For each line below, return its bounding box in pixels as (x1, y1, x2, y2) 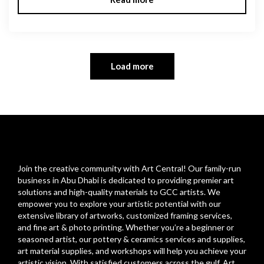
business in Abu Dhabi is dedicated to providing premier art (18, 175, 234, 186)
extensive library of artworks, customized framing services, (18, 210, 232, 221)
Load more (110, 61, 154, 72)
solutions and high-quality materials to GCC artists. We (18, 187, 220, 197)
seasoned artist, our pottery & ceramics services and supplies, (18, 234, 245, 245)
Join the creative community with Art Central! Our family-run (18, 163, 241, 174)
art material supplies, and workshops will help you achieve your (18, 246, 246, 256)
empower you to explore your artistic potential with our (18, 199, 221, 209)
